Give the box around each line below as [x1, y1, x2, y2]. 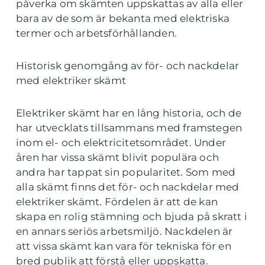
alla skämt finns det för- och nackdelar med [16, 181, 240, 193]
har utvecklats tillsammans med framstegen [16, 122, 243, 134]
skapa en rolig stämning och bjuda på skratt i [16, 211, 248, 222]
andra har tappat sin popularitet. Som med [16, 166, 236, 178]
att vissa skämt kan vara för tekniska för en [16, 240, 231, 252]
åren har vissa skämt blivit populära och [16, 151, 219, 163]
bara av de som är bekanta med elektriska [16, 12, 230, 24]
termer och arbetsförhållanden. [16, 27, 177, 39]
